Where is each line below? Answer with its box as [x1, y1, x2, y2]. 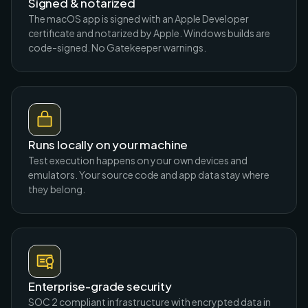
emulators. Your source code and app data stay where [28, 168, 269, 181]
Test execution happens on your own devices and [28, 153, 247, 166]
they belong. [28, 182, 85, 195]
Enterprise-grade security [28, 278, 172, 294]
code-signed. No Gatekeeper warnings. [28, 41, 206, 54]
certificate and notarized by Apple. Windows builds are [28, 26, 270, 39]
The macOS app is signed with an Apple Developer [28, 12, 249, 25]
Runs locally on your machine [28, 136, 188, 152]
